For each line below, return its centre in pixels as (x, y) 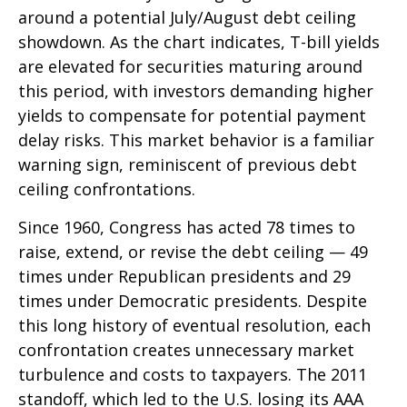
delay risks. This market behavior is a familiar (196, 140)
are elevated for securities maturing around (190, 67)
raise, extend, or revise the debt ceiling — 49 (193, 252)
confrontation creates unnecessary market (186, 350)
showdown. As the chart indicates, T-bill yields (199, 42)
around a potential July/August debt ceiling (187, 18)
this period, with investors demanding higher (196, 91)
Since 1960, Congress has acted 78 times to (187, 228)
